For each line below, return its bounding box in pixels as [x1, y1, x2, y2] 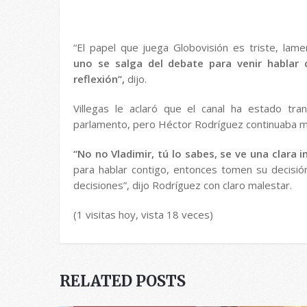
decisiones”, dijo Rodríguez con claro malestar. [73, 178, 292, 192]
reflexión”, [73, 72, 125, 86]
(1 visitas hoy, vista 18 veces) [73, 208, 213, 221]
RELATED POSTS [60, 271, 186, 291]
